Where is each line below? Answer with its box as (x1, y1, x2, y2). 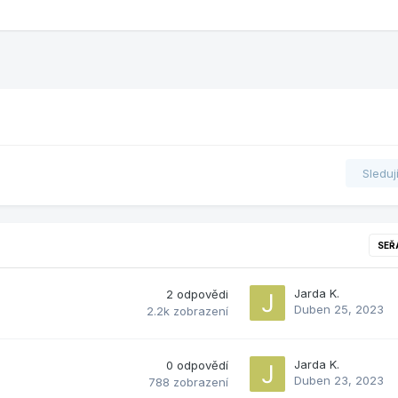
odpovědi (177, 286, 228, 301)
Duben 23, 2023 (294, 372, 384, 387)
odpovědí (177, 357, 228, 372)
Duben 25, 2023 (294, 301, 384, 316)
